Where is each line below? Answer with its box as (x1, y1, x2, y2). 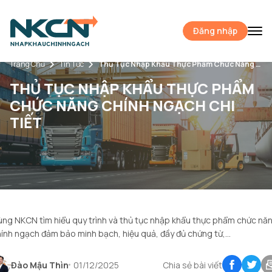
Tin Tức (59, 59, 84, 69)
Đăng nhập (193, 25, 237, 36)
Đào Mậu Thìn (11, 259, 69, 271)
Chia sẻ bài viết (163, 259, 222, 271)
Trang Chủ (10, 59, 45, 69)
